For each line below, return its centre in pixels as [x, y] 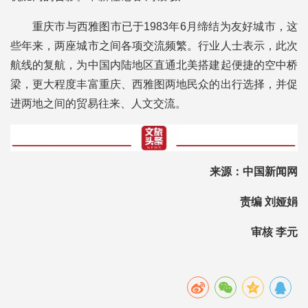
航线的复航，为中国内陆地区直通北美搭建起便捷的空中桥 [154, 65]
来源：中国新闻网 [254, 172]
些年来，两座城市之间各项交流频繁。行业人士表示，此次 [154, 45]
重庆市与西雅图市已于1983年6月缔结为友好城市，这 [165, 26]
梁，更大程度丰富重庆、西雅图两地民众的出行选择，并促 [154, 84]
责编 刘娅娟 [269, 202]
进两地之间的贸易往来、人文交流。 [98, 103]
